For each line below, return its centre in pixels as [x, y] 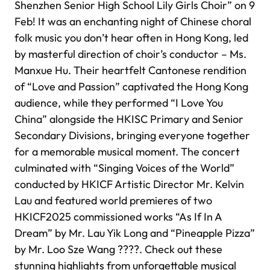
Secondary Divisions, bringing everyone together [132, 136]
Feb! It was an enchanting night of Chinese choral [133, 22]
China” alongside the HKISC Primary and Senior [129, 119]
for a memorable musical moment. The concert [127, 152]
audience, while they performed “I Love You [119, 103]
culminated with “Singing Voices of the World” [124, 168]
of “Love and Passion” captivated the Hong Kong [131, 87]
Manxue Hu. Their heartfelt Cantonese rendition [130, 71]
